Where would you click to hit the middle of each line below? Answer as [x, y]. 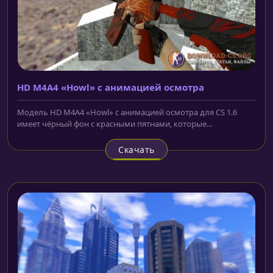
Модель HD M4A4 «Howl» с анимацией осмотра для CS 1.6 [127, 112]
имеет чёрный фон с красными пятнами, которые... [115, 124]
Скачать [136, 150]
